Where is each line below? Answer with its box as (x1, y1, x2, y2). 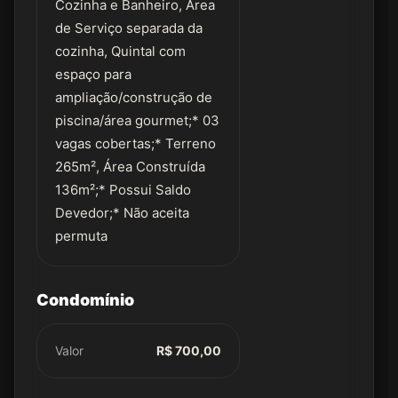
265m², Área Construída (55, 158, 205, 175)
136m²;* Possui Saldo (55, 181, 191, 198)
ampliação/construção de (55, 89, 212, 106)
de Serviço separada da (55, 20, 203, 36)
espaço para (55, 66, 131, 83)
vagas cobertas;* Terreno (55, 135, 216, 152)
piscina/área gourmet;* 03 (55, 112, 219, 129)
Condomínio (36, 291, 134, 309)
